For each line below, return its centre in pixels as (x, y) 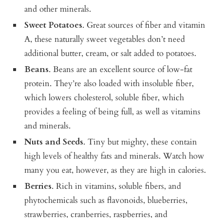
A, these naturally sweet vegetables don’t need (105, 39)
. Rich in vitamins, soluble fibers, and (117, 186)
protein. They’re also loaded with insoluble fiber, (109, 83)
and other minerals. (58, 9)
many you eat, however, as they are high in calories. (115, 170)
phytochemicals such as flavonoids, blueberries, (106, 200)
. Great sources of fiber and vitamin (144, 25)
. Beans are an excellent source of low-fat (121, 69)
